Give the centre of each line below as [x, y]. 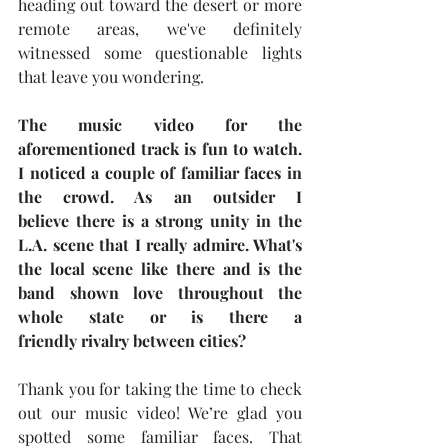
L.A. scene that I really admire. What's [160, 244]
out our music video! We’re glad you [160, 412]
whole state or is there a [160, 316]
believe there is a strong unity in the [160, 220]
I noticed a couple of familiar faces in [160, 172]
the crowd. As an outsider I [160, 196]
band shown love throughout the [160, 292]
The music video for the [160, 124]
